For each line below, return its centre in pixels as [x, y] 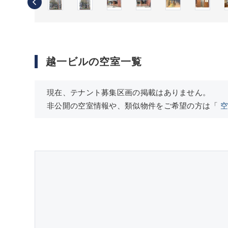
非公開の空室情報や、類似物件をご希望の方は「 [134, 106]
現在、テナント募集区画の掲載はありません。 [129, 93]
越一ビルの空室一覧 [94, 62]
